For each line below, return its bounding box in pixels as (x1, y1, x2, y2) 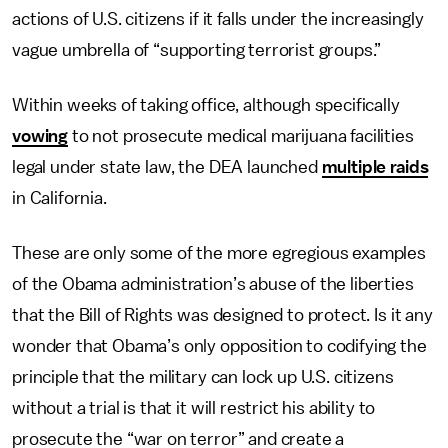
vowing (12, 127, 69, 145)
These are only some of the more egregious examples (12, 244, 426, 262)
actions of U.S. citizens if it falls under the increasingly (12, 10, 424, 28)
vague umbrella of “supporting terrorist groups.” (12, 41, 386, 59)
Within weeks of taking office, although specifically (12, 96, 400, 114)
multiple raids (321, 158, 429, 176)
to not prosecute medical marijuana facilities (68, 127, 414, 145)
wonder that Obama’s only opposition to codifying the (12, 337, 427, 355)
